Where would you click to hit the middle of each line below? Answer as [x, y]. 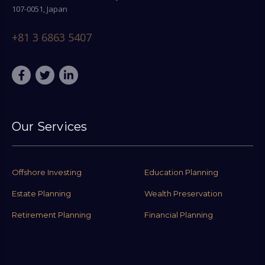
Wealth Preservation [183, 193]
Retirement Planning [51, 214]
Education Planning [181, 172]
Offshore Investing [47, 172]
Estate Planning [41, 193]
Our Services [50, 126]
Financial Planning [179, 214]
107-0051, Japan [40, 9]
